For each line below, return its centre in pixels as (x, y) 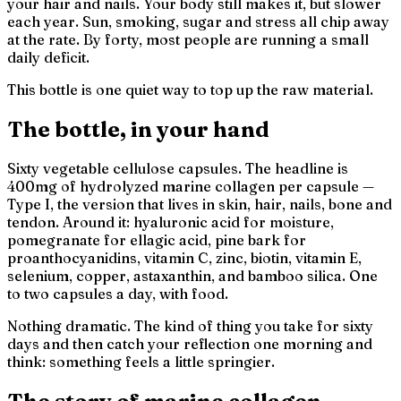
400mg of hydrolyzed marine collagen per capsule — (191, 187)
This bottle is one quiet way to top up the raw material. (190, 89)
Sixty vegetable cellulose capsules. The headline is (178, 169)
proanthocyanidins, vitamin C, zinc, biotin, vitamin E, (184, 258)
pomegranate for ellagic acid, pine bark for (157, 240)
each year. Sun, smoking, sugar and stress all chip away (198, 21)
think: (28, 362)
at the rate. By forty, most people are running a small (188, 39)
